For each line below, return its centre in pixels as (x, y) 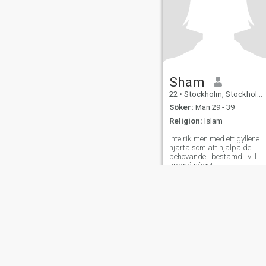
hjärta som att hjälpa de (210, 147)
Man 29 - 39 (214, 107)
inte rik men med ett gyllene (214, 138)
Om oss (122, 249)
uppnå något (191, 165)
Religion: (186, 121)
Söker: (181, 107)
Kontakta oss (162, 249)
